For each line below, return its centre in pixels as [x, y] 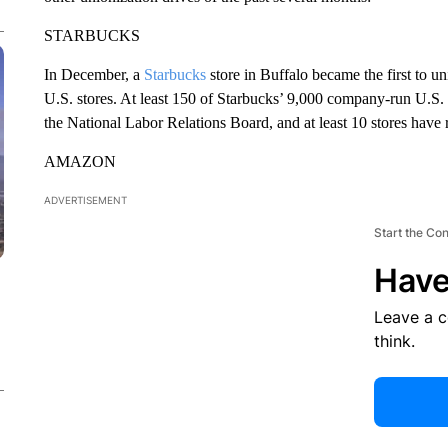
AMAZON [79, 161]
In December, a [93, 74]
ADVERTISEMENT [85, 200]
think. [394, 341]
